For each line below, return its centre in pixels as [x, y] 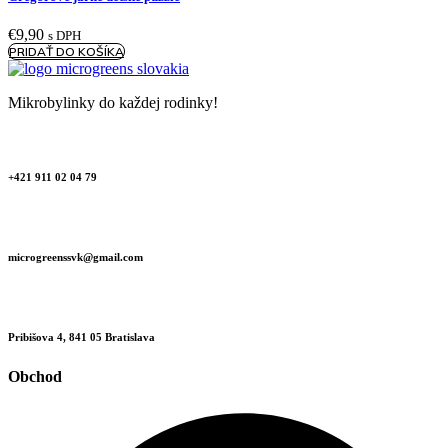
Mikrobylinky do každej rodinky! [113, 102]
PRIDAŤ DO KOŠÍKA [66, 51]
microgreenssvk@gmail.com [75, 256]
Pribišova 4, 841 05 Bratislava [81, 336]
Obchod [35, 376]
